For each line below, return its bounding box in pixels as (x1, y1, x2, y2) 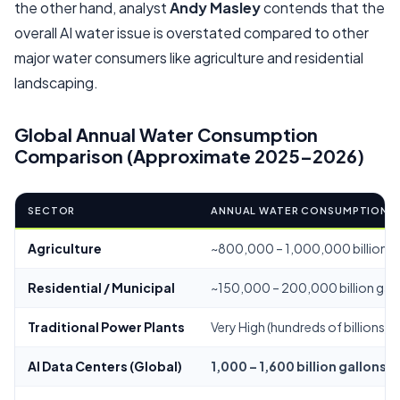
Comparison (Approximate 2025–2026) (14, 145, 364, 168)
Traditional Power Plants (28, 319, 185, 336)
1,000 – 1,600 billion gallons (211, 358, 387, 375)
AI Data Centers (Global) (28, 358, 182, 375)
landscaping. (14, 73, 98, 93)
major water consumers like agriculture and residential (14, 48, 363, 68)
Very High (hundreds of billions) (211, 319, 388, 336)
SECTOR (28, 204, 76, 217)
